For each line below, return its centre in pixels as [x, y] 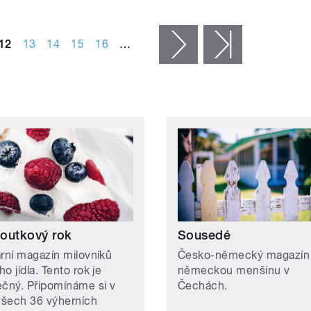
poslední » [268, 44]
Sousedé [204, 235]
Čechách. [203, 285]
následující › [228, 44]
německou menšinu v [234, 270]
